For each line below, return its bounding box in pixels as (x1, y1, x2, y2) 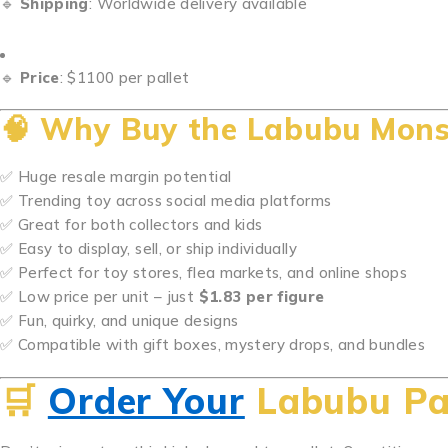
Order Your (47, 378, 245, 423)
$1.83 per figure (198, 287, 325, 306)
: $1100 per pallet (59, 68, 190, 87)
